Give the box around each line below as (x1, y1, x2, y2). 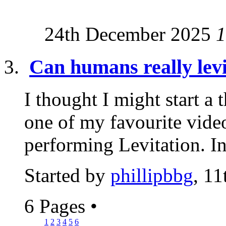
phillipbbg (110, 164, 193, 187)
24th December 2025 (44, 23, 216, 45)
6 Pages (24, 195, 90, 217)
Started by (24, 164, 110, 187)
